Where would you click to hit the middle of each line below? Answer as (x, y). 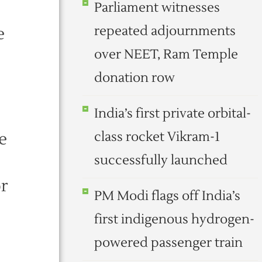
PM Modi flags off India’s (167, 196)
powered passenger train (168, 243)
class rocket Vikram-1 (157, 137)
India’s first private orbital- (173, 113)
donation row (135, 78)
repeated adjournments (165, 31)
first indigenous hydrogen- (174, 219)
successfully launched (161, 160)
